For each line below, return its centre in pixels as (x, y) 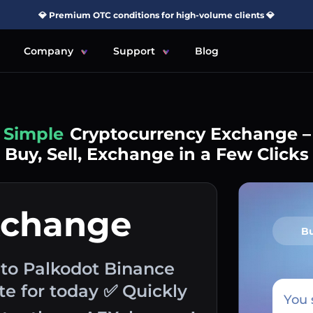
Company (49, 51)
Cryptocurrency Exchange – (191, 134)
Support (134, 51)
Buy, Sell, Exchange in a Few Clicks (156, 154)
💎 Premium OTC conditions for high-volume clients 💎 (156, 15)
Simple (34, 134)
